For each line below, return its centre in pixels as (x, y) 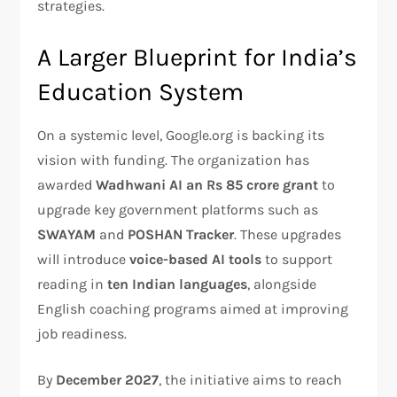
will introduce (84, 259)
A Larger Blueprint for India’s (198, 57)
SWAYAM (67, 234)
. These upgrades (288, 234)
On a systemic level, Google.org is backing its (181, 135)
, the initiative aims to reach (251, 379)
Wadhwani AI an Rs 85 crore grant (207, 184)
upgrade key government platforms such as (178, 209)
